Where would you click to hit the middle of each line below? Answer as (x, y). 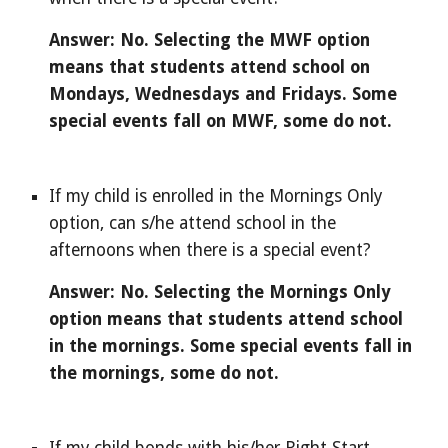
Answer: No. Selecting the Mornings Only (220, 292)
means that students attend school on (210, 67)
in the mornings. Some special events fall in (231, 346)
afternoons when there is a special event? (210, 250)
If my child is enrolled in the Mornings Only (216, 196)
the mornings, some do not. (164, 373)
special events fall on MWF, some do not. (221, 121)
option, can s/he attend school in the (193, 223)
